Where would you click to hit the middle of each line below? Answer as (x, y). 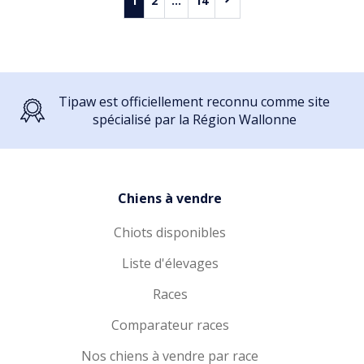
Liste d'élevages (170, 263)
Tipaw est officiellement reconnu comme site (194, 102)
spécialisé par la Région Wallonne (194, 119)
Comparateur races (170, 325)
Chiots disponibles (170, 232)
